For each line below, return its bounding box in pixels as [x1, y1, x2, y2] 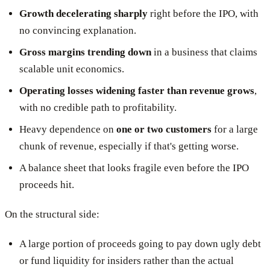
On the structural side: [5, 208, 99, 220]
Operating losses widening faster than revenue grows [19, 84, 254, 96]
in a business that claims [151, 46, 257, 58]
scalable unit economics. [19, 63, 124, 75]
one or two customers [116, 123, 212, 135]
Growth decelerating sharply [19, 7, 148, 19]
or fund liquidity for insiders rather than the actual [19, 254, 234, 266]
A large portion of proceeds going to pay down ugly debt [19, 237, 261, 250]
